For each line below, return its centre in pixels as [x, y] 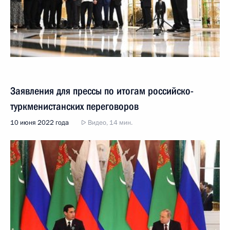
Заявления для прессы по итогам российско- [102, 91]
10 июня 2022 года [40, 122]
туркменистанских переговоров [74, 106]
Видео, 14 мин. [109, 122]
